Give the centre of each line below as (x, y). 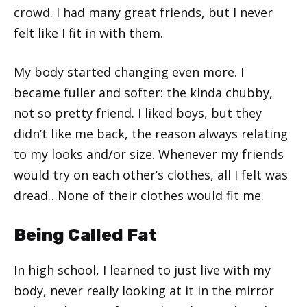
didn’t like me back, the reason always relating (151, 133)
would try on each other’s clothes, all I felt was (151, 174)
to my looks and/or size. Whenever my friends (149, 154)
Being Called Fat (85, 234)
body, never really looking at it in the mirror (144, 290)
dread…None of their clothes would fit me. (139, 195)
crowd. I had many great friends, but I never (143, 12)
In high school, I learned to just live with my (142, 270)
